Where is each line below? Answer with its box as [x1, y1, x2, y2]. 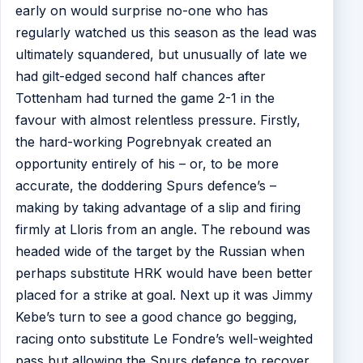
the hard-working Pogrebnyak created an [15, 134, 271, 151]
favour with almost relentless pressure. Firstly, [15, 112, 301, 129]
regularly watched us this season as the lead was [15, 24, 317, 41]
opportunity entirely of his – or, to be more [15, 156, 279, 173]
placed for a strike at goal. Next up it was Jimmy [15, 287, 313, 304]
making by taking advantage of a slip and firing [15, 199, 301, 216]
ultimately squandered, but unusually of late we [15, 46, 307, 63]
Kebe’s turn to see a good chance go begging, [15, 309, 297, 326]
